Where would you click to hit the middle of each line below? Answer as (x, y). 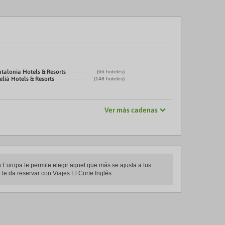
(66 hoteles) (111, 72)
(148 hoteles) (109, 79)
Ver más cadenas (131, 110)
